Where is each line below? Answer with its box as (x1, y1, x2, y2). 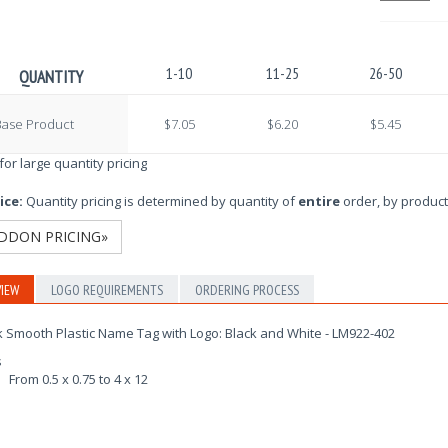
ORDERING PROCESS (194, 280, 299, 299)
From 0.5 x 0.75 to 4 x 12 (8, 369, 148, 388)
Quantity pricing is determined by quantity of (22, 191, 298, 210)
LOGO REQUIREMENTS (50, 280, 163, 299)
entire (297, 191, 340, 210)
